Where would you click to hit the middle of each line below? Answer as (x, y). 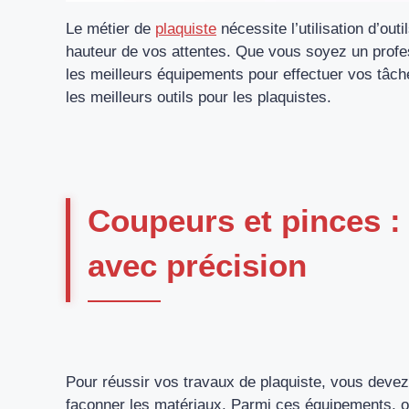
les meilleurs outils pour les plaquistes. (199, 97)
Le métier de (110, 28)
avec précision (197, 266)
